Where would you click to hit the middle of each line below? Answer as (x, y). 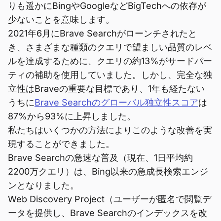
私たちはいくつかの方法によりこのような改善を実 (110, 130)
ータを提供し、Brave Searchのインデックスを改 (108, 213)
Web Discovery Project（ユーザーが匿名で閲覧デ (110, 199)
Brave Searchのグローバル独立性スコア (116, 102)
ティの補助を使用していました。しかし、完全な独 (110, 75)
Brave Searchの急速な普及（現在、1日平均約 (100, 158)
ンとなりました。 (43, 185)
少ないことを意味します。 (61, 19)
